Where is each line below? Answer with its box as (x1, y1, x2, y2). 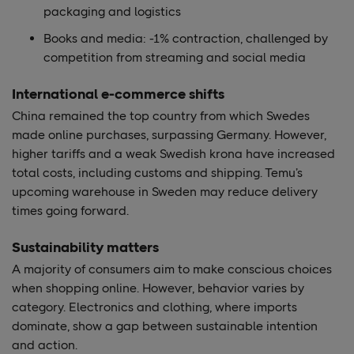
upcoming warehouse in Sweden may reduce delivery (12, 184, 318, 199)
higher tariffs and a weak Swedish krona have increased (12, 146, 335, 161)
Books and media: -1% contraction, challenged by (43, 31, 328, 46)
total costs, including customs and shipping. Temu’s (12, 165, 303, 180)
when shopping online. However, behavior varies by (12, 281, 304, 296)
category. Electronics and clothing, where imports (12, 299, 297, 314)
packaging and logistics (43, 4, 181, 19)
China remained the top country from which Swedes (12, 108, 310, 123)
